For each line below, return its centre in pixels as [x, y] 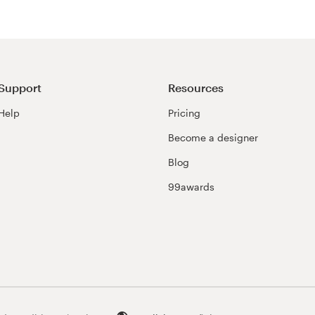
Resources [196, 87]
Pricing [184, 113]
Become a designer [213, 138]
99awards [191, 187]
